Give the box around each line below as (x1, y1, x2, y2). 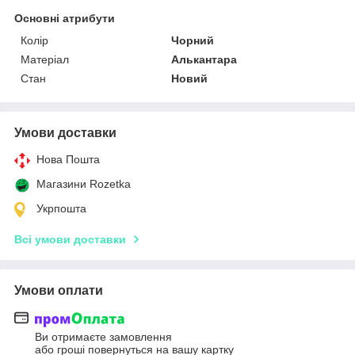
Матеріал (21, 53, 69, 67)
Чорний (171, 34, 215, 48)
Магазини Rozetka (36, 177, 131, 191)
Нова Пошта (36, 153, 100, 166)
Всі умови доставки (14, 233, 126, 246)
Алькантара (171, 53, 238, 67)
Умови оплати (14, 284, 103, 298)
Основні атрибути (14, 12, 115, 25)
